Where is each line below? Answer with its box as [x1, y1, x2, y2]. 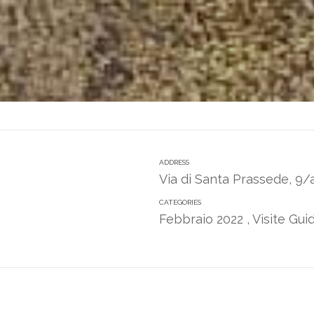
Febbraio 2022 [159, 212, 244, 226]
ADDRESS [159, 158, 190, 166]
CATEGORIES [159, 198, 202, 206]
